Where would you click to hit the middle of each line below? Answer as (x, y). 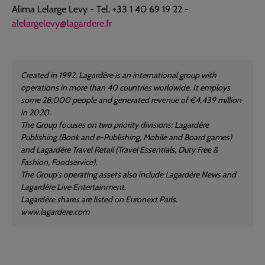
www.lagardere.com (55, 212)
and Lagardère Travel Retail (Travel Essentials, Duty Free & (119, 150)
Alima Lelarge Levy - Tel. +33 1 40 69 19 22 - (100, 9)
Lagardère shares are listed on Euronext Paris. (99, 199)
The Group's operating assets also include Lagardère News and (128, 174)
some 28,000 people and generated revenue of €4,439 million (131, 100)
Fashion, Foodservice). (59, 162)
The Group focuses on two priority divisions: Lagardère (115, 125)
